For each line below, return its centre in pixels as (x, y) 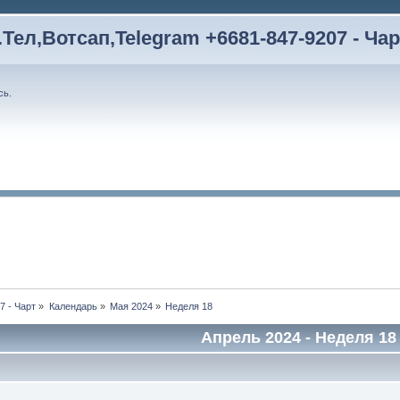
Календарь (73, 307)
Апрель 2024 (250, 338)
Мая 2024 (132, 307)
